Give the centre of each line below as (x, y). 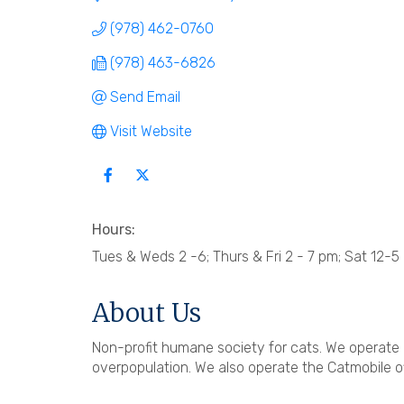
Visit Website (151, 131)
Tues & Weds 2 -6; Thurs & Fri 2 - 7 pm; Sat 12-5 (246, 256)
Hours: (114, 229)
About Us (147, 312)
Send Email (145, 96)
